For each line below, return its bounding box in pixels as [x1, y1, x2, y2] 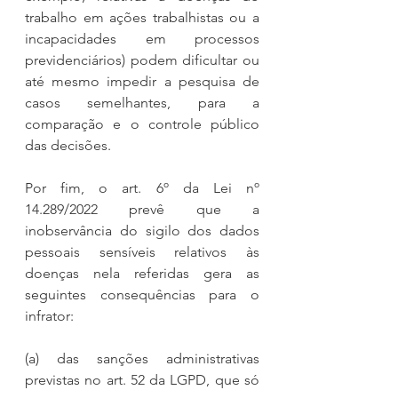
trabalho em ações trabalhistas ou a [25, 8, 259, 26]
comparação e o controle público [25, 115, 259, 132]
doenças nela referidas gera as [25, 264, 259, 282]
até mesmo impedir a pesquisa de [25, 72, 259, 90]
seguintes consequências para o [25, 285, 259, 303]
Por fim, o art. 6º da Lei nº [25, 179, 259, 196]
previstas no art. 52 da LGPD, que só [25, 370, 259, 388]
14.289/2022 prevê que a [25, 200, 259, 218]
